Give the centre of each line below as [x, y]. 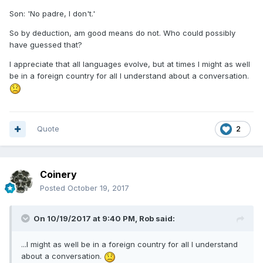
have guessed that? [46, 45]
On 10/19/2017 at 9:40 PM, [86, 219]
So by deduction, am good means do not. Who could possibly [122, 33]
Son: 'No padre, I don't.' [52, 14]
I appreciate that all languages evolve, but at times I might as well [130, 64]
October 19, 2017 [98, 188]
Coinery [58, 175]
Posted [54, 188]
